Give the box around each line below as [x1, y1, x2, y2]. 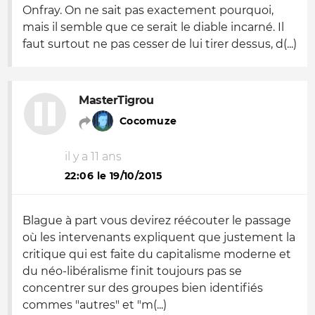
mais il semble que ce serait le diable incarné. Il [22, 20, 284, 34]
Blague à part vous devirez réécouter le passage [22, 214, 291, 227]
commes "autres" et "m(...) [22, 298, 167, 311]
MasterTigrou [79, 94, 154, 107]
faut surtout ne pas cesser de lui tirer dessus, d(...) [22, 37, 297, 51]
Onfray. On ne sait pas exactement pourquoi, [22, 4, 274, 17]
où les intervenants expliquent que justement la [22, 231, 295, 244]
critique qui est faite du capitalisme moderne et [22, 247, 291, 261]
